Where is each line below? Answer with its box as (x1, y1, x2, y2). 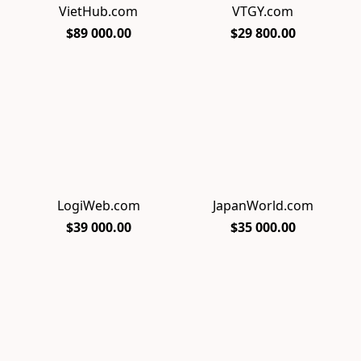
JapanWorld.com (212, 197, 313, 215)
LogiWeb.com (56, 197, 140, 215)
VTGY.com (232, 2, 293, 21)
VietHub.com (59, 2, 138, 21)
